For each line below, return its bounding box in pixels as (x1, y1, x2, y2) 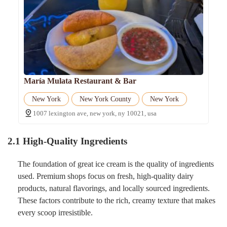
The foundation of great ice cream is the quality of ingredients (18, 159, 214, 168)
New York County (79, 95, 131, 103)
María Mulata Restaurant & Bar (23, 77, 136, 86)
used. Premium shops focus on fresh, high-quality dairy (18, 171, 194, 180)
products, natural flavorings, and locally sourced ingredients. (18, 183, 210, 193)
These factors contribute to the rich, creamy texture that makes (18, 196, 215, 205)
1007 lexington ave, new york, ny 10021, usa (32, 109, 157, 118)
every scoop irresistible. (18, 208, 93, 217)
